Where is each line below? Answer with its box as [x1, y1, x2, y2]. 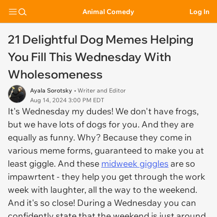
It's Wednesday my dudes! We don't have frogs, [8, 106, 199, 117]
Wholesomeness [8, 67, 103, 81]
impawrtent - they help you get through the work [8, 171, 205, 182]
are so [169, 158, 195, 169]
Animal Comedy [82, 7, 134, 16]
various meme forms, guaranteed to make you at [8, 145, 204, 156]
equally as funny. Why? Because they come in [8, 132, 192, 143]
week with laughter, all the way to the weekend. [8, 184, 197, 195]
